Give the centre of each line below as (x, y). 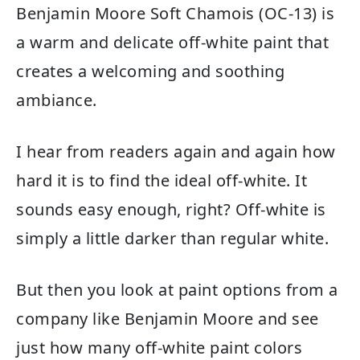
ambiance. (59, 100)
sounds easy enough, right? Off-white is (171, 209)
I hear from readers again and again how (176, 151)
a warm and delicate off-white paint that (172, 42)
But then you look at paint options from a (177, 290)
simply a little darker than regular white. (172, 238)
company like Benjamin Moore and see (168, 319)
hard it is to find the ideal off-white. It (162, 180)
